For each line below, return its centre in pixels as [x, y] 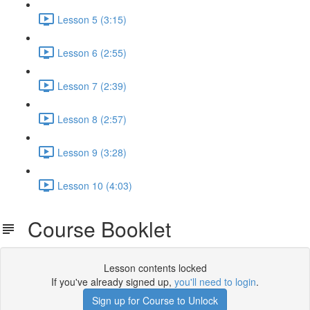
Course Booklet [94, 229]
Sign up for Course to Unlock [155, 300]
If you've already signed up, [113, 282]
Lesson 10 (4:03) [95, 185]
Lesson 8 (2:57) [92, 119]
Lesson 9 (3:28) [92, 152]
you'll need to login [215, 282]
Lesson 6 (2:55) [92, 52]
